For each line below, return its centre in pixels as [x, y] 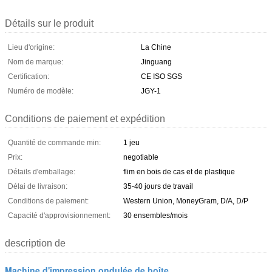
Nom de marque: [36, 62]
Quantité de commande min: [54, 142]
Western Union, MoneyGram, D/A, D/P [186, 201]
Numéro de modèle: [41, 91]
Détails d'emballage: [42, 172]
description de [35, 243]
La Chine [156, 47]
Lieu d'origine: [31, 47]
